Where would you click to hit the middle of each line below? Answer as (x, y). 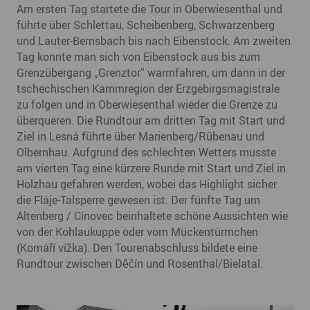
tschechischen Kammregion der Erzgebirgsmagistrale (148, 88)
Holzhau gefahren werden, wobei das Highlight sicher (147, 184)
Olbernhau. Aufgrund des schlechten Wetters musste (146, 152)
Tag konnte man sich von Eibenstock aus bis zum (138, 56)
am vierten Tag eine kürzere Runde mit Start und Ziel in (151, 168)
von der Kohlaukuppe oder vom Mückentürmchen (137, 231)
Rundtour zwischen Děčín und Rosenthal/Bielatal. (140, 263)
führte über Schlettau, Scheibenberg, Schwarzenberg (146, 25)
